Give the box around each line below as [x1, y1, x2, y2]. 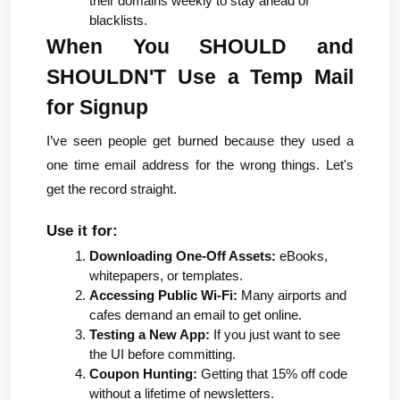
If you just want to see [210, 327, 340, 342]
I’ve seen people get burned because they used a [46, 133, 354, 148]
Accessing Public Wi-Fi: [89, 287, 237, 303]
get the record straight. [46, 181, 177, 196]
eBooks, [276, 248, 328, 263]
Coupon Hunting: [89, 366, 197, 381]
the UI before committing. [89, 346, 236, 362]
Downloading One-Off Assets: [89, 248, 276, 263]
